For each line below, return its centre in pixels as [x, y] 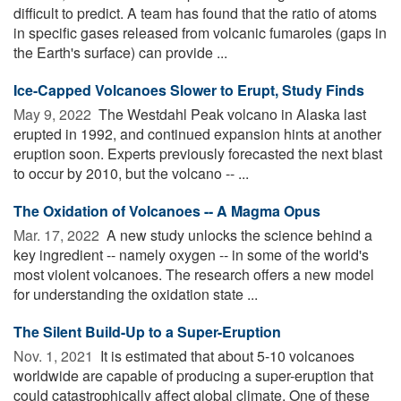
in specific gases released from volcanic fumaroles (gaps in [200, 32]
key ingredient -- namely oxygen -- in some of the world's [191, 254]
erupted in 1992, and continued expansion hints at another [197, 133]
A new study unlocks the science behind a [238, 235]
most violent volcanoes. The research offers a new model [194, 274]
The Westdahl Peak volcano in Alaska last [230, 114]
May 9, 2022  [54, 114]
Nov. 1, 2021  [55, 355]
